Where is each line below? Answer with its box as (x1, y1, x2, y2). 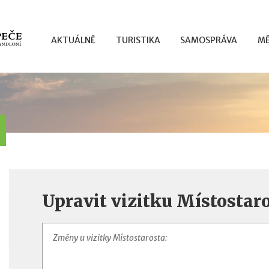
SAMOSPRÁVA (180, 35, 238, 46)
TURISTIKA (115, 35, 160, 46)
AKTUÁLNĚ (50, 35, 95, 46)
